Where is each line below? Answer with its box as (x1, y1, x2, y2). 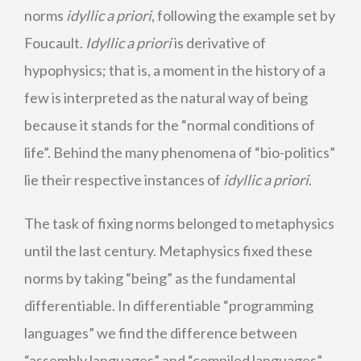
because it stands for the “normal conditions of (24, 116, 315, 134)
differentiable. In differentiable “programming (24, 297, 313, 314)
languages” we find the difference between (24, 324, 297, 342)
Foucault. (24, 34, 85, 52)
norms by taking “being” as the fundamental (24, 269, 296, 287)
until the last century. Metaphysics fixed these (24, 242, 313, 259)
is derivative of (172, 34, 266, 52)
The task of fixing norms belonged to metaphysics (24, 214, 334, 232)
